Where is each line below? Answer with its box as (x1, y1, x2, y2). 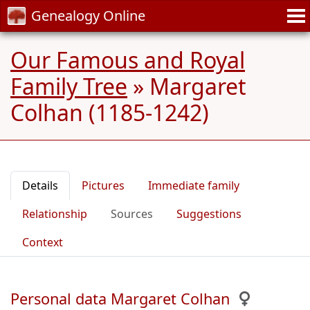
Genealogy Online (31, 6, 145, 25)
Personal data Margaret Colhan (10, 289, 230, 309)
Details (22, 178, 58, 193)
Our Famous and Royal (10, 45, 245, 75)
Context (22, 235, 63, 250)
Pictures (82, 178, 125, 193)
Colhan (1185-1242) (10, 98, 209, 127)
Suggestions (176, 206, 241, 221)
